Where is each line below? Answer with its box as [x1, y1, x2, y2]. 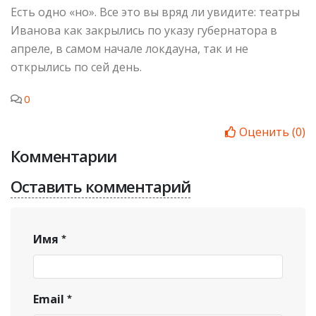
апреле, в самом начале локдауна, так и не [11, 40, 248, 56]
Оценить [239, 123, 289, 140]
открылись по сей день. [11, 59, 142, 75]
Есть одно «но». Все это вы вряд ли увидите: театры [11, 4, 300, 20]
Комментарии [11, 145, 116, 167]
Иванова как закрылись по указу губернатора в [11, 22, 277, 38]
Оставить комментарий [11, 175, 190, 197]
